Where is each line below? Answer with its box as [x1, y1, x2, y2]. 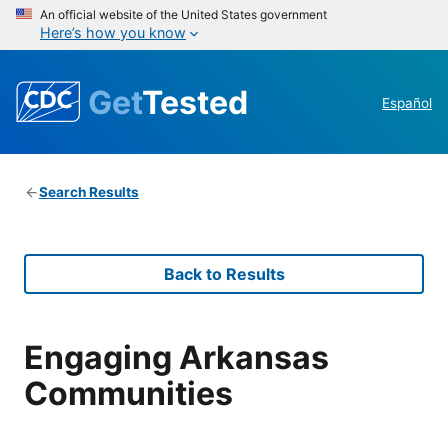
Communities [24, 373, 233, 413]
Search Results [38, 184, 139, 201]
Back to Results [163, 264, 285, 285]
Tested [142, 82, 248, 122]
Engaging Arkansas [24, 337, 329, 377]
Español [382, 95, 432, 112]
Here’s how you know [40, 24, 186, 41]
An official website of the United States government [40, 7, 327, 22]
